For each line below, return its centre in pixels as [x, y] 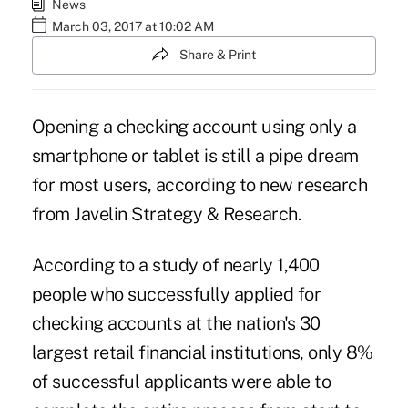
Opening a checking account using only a [194, 126]
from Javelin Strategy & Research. [168, 214]
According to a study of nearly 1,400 [175, 265]
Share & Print [218, 55]
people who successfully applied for [176, 294]
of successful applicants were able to [181, 381]
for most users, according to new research [199, 184]
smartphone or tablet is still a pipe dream [195, 155]
